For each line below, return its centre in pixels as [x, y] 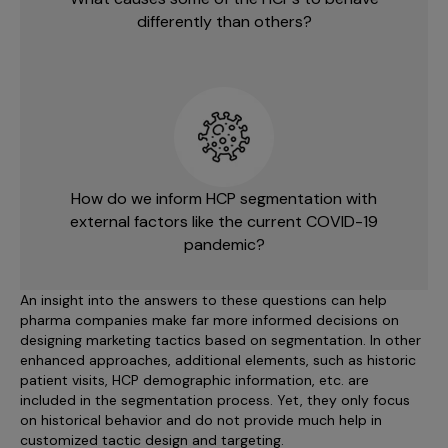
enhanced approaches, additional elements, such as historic [218, 359]
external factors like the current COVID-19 [224, 221]
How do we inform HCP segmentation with [224, 198]
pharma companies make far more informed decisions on [209, 319]
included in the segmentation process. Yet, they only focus [215, 399]
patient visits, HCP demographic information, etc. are [194, 379]
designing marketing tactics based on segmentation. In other [220, 339]
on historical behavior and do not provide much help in [201, 419]
